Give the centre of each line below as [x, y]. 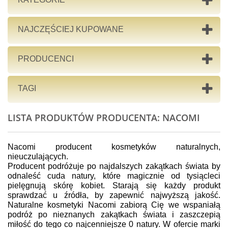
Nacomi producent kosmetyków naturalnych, [114, 147]
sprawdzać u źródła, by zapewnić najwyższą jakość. [114, 195]
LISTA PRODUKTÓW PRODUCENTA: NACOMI [104, 118]
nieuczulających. [38, 156]
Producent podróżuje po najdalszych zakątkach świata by [114, 166]
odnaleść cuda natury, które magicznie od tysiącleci [114, 176]
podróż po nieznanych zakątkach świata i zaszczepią [114, 215]
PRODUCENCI [46, 59]
